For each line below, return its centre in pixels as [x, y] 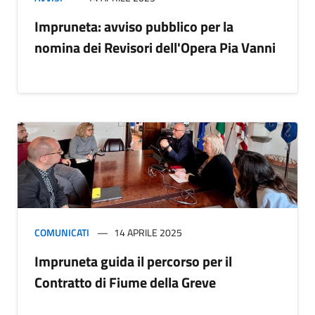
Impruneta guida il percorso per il [133, 262]
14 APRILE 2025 [148, 233]
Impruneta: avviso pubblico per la [134, 27]
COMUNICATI [62, 233]
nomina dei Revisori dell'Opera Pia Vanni [155, 48]
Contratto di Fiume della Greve [125, 283]
